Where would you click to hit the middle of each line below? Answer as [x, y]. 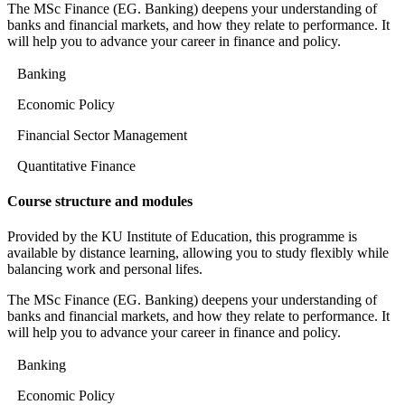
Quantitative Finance [76, 165]
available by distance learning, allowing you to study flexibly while [198, 253]
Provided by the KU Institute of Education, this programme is [182, 237]
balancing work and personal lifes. [105, 269]
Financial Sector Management [102, 135]
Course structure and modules [100, 201]
